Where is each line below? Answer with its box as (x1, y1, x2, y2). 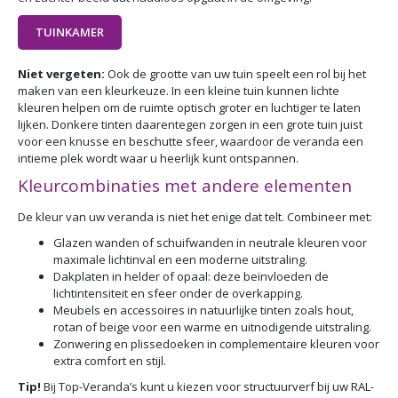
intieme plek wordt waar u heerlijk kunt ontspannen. (18, 150, 298, 167)
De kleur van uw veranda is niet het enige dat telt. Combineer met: (18, 209, 372, 226)
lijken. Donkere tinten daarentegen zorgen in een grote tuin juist (18, 116, 362, 133)
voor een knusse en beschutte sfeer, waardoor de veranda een (18, 133, 363, 150)
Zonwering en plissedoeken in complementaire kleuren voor (53, 336, 379, 353)
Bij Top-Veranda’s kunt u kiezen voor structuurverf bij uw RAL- (44, 378, 374, 395)
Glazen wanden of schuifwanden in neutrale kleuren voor (53, 235, 367, 251)
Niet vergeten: (18, 66, 105, 83)
